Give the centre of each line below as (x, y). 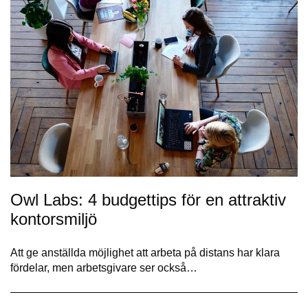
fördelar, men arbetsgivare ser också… (104, 267)
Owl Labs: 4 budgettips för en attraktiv (148, 199)
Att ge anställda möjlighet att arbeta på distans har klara (145, 252)
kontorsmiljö (54, 219)
